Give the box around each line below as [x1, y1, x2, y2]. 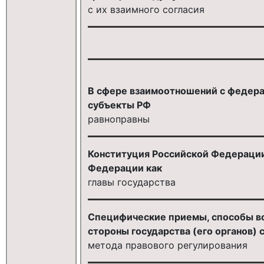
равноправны [87, 113, 150, 125]
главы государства [87, 176, 176, 188]
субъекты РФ [87, 98, 151, 111]
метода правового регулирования [87, 239, 247, 251]
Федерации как [87, 161, 162, 174]
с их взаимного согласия [87, 3, 204, 15]
